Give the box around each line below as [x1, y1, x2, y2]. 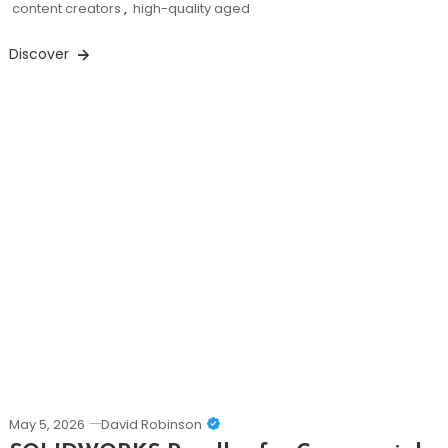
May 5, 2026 [8, 415, 85, 435]
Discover [8, 44, 73, 65]
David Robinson [100, 415, 202, 435]
